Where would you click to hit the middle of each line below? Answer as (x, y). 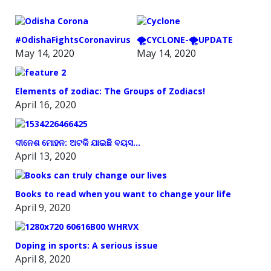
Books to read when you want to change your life (123, 194)
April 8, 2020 (43, 259)
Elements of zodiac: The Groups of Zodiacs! (110, 91)
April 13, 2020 (46, 156)
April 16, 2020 (46, 104)
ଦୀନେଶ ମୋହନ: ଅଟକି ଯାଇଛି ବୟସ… (78, 142)
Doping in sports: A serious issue (87, 245)
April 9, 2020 (43, 207)
